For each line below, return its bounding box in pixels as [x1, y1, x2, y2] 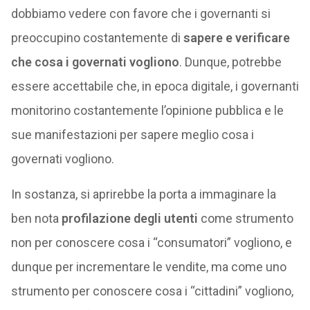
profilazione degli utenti [61, 210, 198, 226]
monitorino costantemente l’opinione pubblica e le [10, 102, 284, 118]
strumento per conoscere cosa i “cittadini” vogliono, [10, 283, 293, 298]
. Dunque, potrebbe [179, 54, 282, 69]
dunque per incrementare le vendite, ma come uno [10, 259, 286, 274]
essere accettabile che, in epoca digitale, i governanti [10, 78, 299, 93]
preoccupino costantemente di [10, 30, 183, 45]
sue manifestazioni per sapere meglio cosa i [10, 127, 254, 142]
